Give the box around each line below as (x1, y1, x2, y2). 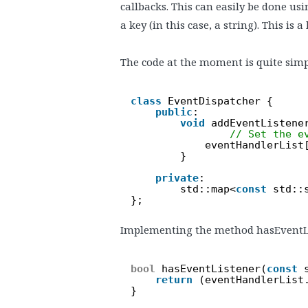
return (155, 273, 192, 286)
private (155, 171, 199, 184)
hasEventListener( (162, 262, 267, 275)
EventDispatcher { (168, 94, 273, 107)
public (155, 105, 192, 118)
